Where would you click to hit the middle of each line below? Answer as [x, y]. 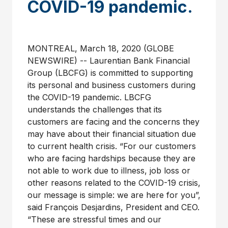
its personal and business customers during [111, 85]
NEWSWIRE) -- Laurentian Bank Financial [109, 61]
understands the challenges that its [95, 109]
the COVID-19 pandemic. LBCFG [89, 97]
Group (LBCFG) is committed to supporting [110, 73]
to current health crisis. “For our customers [112, 146]
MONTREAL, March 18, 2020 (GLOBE [101, 48]
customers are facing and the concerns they [113, 122]
